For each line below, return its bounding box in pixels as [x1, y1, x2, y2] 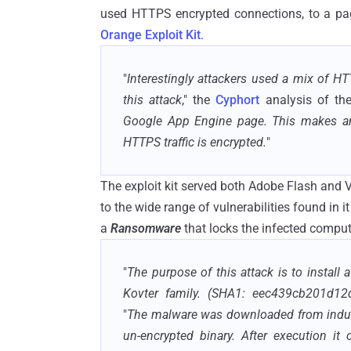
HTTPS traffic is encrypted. [123, 134, 266, 150]
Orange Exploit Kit [100, 27, 201, 42]
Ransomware [110, 220, 184, 236]
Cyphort [215, 92, 260, 107]
